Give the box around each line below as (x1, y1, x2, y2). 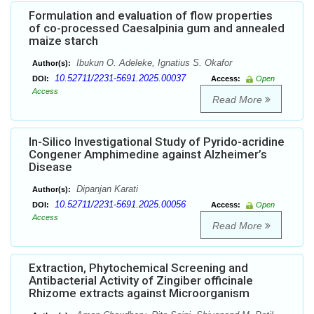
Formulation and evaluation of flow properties (29, 8, 273, 23)
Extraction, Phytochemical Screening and (29, 261, 248, 275)
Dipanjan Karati (74, 184, 138, 195)
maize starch (29, 34, 98, 48)
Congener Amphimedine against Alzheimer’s (29, 147, 267, 162)
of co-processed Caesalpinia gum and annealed (29, 21, 285, 36)
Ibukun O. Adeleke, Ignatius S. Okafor (74, 57, 232, 69)
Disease (29, 160, 72, 175)
